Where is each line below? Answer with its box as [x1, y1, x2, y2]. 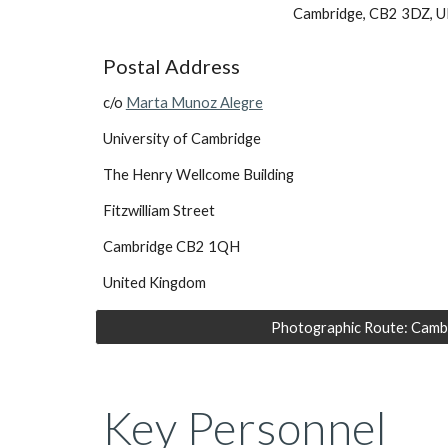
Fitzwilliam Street [102, 202, 215, 220]
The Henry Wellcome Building [102, 166, 294, 184]
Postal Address [102, 54, 240, 79]
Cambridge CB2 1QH [102, 238, 240, 256]
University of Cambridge [102, 130, 261, 148]
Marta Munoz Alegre [125, 94, 263, 112]
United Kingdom [102, 274, 206, 292]
